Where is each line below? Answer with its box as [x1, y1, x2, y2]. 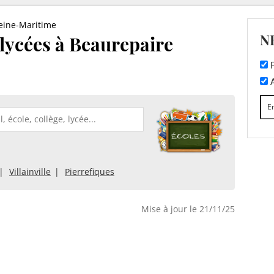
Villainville [9, 165, 51, 177]
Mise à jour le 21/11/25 [141, 202, 235, 215]
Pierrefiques [65, 165, 114, 177]
